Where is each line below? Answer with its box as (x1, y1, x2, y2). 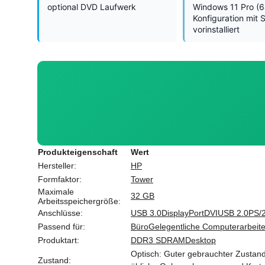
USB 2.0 (218, 208, 248, 218)
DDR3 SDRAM (131, 235, 185, 245)
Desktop (185, 235, 216, 245)
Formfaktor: (38, 174, 82, 184)
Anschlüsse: (38, 208, 83, 218)
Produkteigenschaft (38, 147, 118, 157)
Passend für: (38, 221, 85, 231)
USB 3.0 (131, 208, 161, 218)
